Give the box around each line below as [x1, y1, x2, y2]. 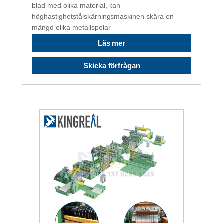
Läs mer [98, 38, 125, 47]
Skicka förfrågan [83, 61, 140, 70]
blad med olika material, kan [32, 1, 120, 9]
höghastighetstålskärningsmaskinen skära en [32, 12, 174, 20]
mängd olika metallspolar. [32, 23, 112, 31]
